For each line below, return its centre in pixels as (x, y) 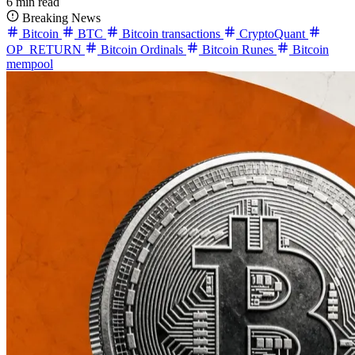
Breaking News (60, 17)
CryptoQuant (272, 33)
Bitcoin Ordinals (142, 49)
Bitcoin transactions (171, 33)
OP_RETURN (46, 49)
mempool (30, 63)
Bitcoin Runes (238, 49)
